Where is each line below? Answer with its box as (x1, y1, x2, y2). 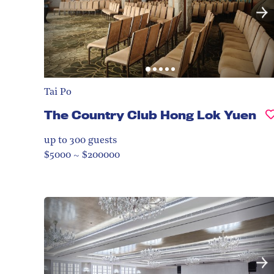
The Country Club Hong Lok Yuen (44, 108, 256, 123)
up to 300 (44, 136, 86, 146)
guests (86, 136, 117, 146)
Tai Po (44, 87, 72, 98)
